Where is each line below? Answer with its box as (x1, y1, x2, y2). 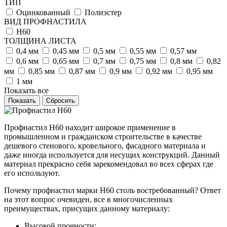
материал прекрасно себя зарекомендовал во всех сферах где (4, 159, 213, 168)
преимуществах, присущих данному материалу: (4, 204, 170, 213)
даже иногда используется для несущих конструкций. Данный (4, 150, 220, 159)
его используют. (4, 168, 60, 177)
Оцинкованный (16, 8, 70, 17)
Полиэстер (85, 8, 122, 17)
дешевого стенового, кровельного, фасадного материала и (4, 141, 206, 150)
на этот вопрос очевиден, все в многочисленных (4, 195, 173, 204)
